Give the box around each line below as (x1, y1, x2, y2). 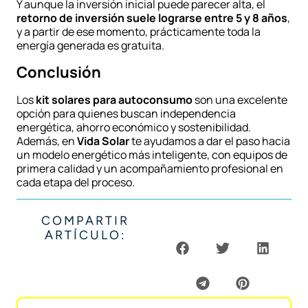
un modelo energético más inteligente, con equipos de (16, 146, 287, 162)
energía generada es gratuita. (16, 38, 164, 54)
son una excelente (192, 91, 287, 107)
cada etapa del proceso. (16, 174, 135, 190)
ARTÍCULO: (44, 228, 126, 243)
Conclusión (16, 61, 101, 82)
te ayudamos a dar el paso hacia (129, 133, 290, 148)
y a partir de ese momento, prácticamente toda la (16, 24, 261, 40)
